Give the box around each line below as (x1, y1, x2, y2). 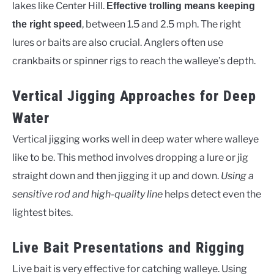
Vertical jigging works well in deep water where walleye (12, 133, 259, 145)
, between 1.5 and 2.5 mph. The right (82, 18, 241, 30)
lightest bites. (12, 206, 73, 218)
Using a (221, 169, 254, 182)
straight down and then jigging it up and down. (12, 169, 221, 182)
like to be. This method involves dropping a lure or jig (12, 151, 248, 163)
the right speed (12, 18, 82, 29)
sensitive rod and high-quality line (12, 188, 163, 200)
